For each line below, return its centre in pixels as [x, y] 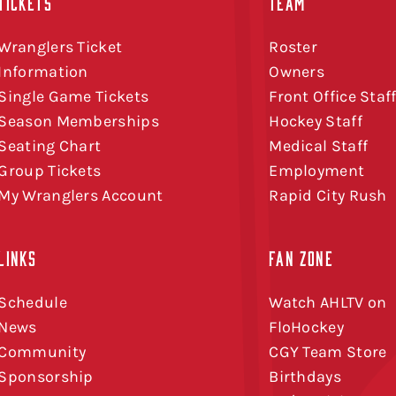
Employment [317, 171]
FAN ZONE [301, 258]
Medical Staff [319, 146]
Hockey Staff [316, 122]
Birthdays [305, 377]
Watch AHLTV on [328, 303]
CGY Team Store [328, 352]
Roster [293, 47]
